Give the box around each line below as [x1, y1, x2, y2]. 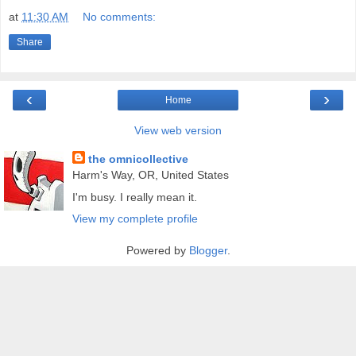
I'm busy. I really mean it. [72, 190, 197, 203]
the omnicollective [87, 153, 188, 166]
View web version [134, 124, 222, 137]
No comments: [83, 10, 157, 24]
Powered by [126, 243, 189, 257]
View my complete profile [72, 211, 198, 225]
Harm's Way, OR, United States [72, 168, 229, 182]
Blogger [188, 243, 227, 257]
